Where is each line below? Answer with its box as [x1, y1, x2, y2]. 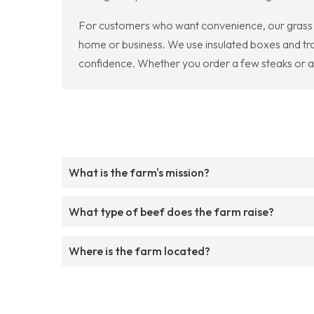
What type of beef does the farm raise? [69, 204, 274, 219]
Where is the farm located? [69, 243, 210, 258]
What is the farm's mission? [69, 165, 210, 179]
